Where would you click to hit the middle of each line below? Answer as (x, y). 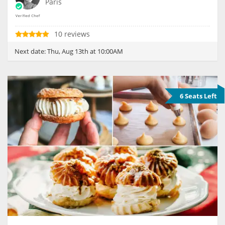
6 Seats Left (198, 96)
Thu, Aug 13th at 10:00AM (85, 51)
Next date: (31, 51)
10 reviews (72, 34)
